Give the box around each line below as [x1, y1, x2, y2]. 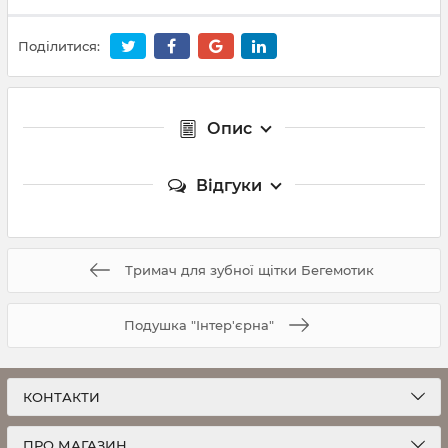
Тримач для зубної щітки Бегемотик [124, 261, 374, 278]
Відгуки [196, 175, 262, 195]
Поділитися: [18, 38, 100, 55]
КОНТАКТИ [23, 389, 100, 405]
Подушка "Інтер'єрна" [124, 316, 274, 333]
